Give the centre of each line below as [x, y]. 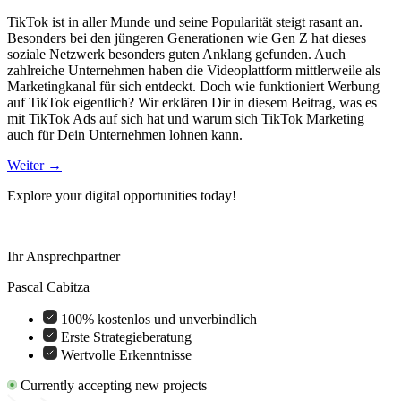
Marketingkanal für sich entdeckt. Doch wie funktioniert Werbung [193, 86]
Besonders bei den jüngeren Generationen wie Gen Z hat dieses [187, 38]
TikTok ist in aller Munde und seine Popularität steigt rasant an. [185, 21]
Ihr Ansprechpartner [64, 256]
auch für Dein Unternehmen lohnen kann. [125, 134]
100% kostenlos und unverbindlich [159, 319]
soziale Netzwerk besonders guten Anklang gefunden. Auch [176, 54]
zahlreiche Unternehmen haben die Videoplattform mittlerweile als [194, 70]
